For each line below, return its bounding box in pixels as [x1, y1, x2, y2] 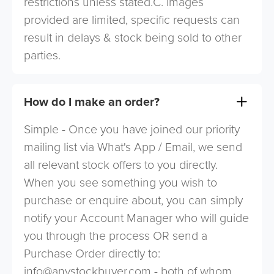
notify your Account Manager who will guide [24, 209, 250, 228]
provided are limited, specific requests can [24, 11, 240, 29]
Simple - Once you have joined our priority [24, 120, 240, 139]
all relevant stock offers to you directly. [24, 156, 218, 174]
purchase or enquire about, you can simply [24, 191, 243, 210]
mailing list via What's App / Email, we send [24, 138, 243, 157]
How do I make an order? [24, 93, 160, 111]
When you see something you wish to [24, 174, 218, 192]
